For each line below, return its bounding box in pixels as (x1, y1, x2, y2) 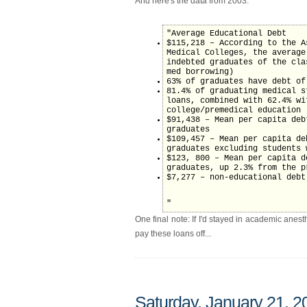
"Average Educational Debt (167, 28, 286, 38)
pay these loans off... (135, 228, 211, 238)
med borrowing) (167, 66, 234, 77)
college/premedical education (167, 105, 301, 115)
